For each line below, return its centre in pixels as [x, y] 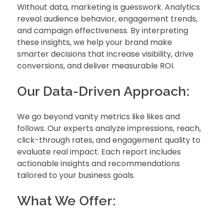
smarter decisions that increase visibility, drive [105, 54]
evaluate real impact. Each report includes [99, 152]
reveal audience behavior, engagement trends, [107, 19]
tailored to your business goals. [76, 175]
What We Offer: [66, 201]
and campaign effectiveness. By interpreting [103, 30]
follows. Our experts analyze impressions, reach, [109, 129]
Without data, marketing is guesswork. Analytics [109, 7]
